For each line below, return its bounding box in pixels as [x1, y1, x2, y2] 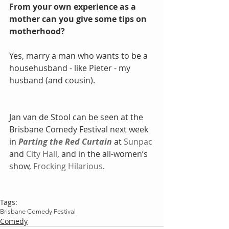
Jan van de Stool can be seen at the [9, 111, 145, 123]
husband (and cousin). [9, 74, 99, 86]
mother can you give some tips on [9, 13, 149, 25]
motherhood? [9, 25, 65, 37]
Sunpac [124, 135, 152, 147]
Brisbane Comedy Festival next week [9, 123, 150, 135]
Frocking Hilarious [33, 160, 103, 172]
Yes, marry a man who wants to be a [9, 50, 150, 61]
